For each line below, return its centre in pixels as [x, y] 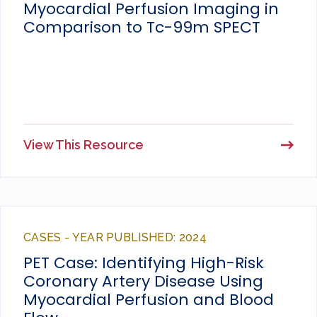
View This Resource [83, 145]
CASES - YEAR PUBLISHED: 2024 [115, 238]
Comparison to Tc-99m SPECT [142, 28]
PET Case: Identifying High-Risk [144, 263]
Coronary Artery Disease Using [143, 282]
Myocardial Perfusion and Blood [149, 300]
